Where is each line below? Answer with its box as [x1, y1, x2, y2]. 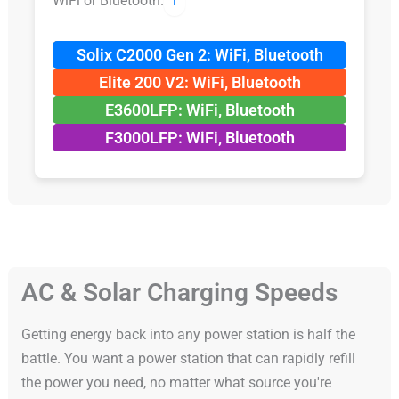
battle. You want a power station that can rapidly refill [20, 350, 355, 368]
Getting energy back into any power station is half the [20, 326, 355, 344]
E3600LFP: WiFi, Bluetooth [104, 101, 295, 120]
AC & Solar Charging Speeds [20, 278, 338, 308]
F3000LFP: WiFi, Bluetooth [104, 128, 295, 148]
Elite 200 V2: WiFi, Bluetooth [98, 73, 301, 93]
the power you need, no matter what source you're [20, 374, 331, 392]
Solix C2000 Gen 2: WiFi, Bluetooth [76, 45, 323, 65]
